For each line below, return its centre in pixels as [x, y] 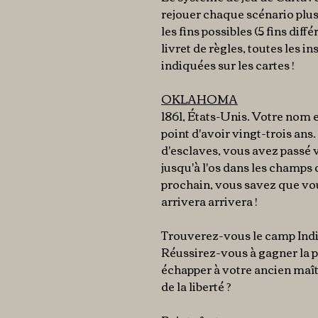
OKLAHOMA [199, 99]
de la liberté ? [196, 286]
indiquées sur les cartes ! [228, 65]
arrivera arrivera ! [209, 201]
